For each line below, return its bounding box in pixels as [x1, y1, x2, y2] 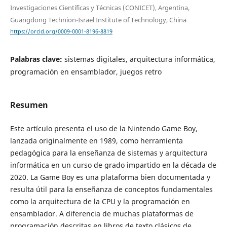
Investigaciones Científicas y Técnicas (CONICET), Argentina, [10, 3, 190, 12]
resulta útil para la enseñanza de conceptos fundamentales [10, 184, 213, 195]
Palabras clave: [10, 54, 64, 64]
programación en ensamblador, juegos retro [10, 67, 162, 77]
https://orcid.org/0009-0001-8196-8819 [10, 28, 112, 35]
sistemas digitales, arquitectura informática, [64, 54, 215, 64]
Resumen [10, 99, 48, 111]
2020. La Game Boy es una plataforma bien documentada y [10, 172, 210, 182]
